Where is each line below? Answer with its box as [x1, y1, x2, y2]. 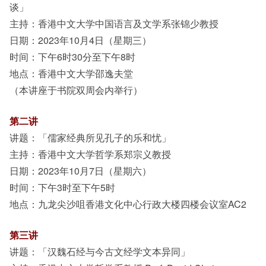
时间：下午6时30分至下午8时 [9, 50, 135, 64]
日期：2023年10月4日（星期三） [9, 33, 151, 47]
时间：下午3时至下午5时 [9, 180, 115, 194]
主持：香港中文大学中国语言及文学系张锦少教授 [9, 17, 218, 30]
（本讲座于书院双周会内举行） [9, 83, 142, 97]
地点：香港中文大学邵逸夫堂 [9, 66, 133, 80]
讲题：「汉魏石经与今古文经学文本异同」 [9, 245, 190, 258]
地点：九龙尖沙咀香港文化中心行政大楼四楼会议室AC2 [9, 197, 246, 211]
